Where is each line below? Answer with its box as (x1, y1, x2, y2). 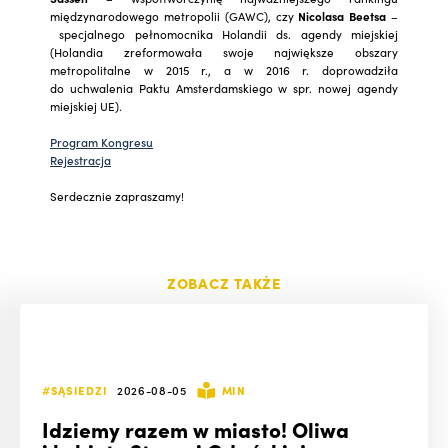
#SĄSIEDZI (42, 381, 108, 398)
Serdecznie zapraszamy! (50, 187, 184, 204)
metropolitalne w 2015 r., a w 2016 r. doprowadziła (50, 61, 398, 78)
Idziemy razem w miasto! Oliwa (42, 414, 350, 444)
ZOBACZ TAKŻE (166, 272, 282, 294)
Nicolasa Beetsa (298, 7, 392, 24)
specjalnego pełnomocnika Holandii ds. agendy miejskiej (50, 25, 398, 42)
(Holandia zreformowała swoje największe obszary (50, 43, 398, 60)
